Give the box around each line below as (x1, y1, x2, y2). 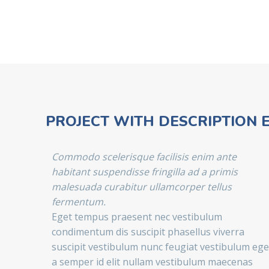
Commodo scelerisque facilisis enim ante (52, 150, 237, 164)
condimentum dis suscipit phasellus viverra (52, 225, 244, 239)
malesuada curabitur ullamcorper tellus (52, 180, 232, 194)
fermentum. (52, 195, 106, 209)
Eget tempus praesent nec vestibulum (52, 210, 222, 224)
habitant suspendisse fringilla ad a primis (52, 165, 238, 179)
